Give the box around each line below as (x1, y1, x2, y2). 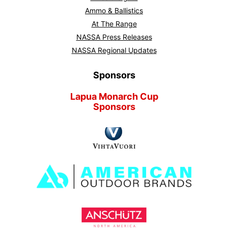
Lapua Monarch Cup (70, 91, 158, 102)
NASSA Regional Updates (71, 45, 157, 54)
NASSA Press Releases (76, 32, 152, 41)
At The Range (91, 19, 137, 28)
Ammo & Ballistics (85, 6, 143, 15)
